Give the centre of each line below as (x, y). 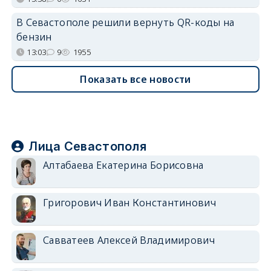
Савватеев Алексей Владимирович (129, 240)
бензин (34, 37)
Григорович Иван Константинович (129, 202)
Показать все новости (135, 79)
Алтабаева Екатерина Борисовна (123, 165)
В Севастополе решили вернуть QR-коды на (125, 22)
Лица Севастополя (88, 146)
